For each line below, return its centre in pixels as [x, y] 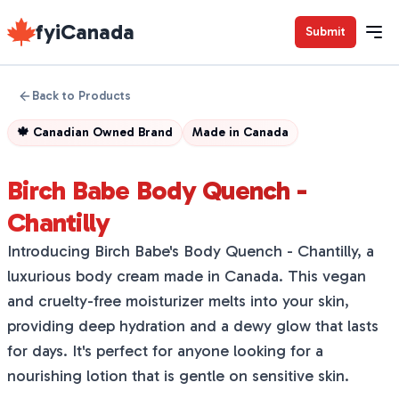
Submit [326, 32]
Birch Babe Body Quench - [157, 191]
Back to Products [81, 96]
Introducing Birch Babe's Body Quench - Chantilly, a [191, 251]
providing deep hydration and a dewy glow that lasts [193, 326]
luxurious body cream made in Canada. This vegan [187, 276]
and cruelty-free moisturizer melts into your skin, [178, 301]
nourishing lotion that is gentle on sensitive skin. [178, 376]
